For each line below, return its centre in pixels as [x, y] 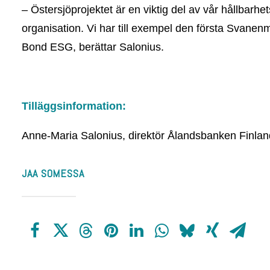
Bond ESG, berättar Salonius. [93, 47]
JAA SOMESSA [53, 173]
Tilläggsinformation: [74, 106]
